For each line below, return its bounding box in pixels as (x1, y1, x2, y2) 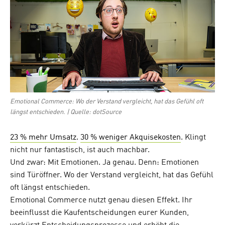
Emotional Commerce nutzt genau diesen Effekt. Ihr (10, 196, 192, 205)
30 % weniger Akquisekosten (80, 134, 181, 142)
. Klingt (181, 134, 206, 142)
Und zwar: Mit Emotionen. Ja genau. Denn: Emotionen (10, 159, 199, 167)
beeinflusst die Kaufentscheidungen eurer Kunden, (10, 209, 189, 217)
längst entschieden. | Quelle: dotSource (10, 109, 122, 116)
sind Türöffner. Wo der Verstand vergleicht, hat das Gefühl (10, 171, 213, 180)
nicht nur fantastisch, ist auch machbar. (10, 146, 150, 155)
